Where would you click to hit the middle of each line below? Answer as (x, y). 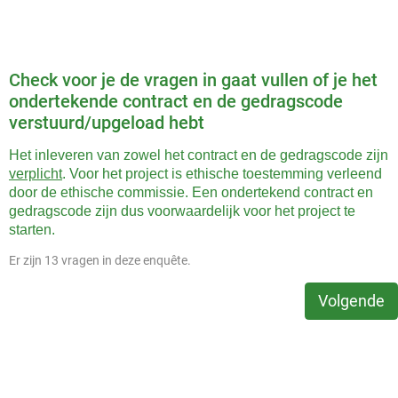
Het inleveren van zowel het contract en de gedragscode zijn (199, 155)
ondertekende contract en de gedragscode (176, 101)
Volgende (351, 301)
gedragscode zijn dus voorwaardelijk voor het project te (182, 211)
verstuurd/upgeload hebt (109, 123)
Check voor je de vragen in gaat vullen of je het (193, 80)
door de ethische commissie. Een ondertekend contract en (191, 192)
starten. (32, 230)
